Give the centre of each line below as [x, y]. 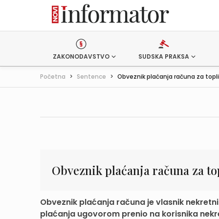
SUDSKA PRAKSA [164, 56]
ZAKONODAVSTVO [81, 56]
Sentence [91, 77]
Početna [53, 77]
